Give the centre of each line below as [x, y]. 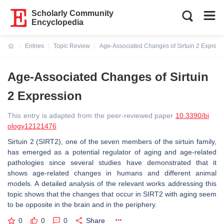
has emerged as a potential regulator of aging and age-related [112, 152]
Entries [34, 46]
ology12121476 [32, 126]
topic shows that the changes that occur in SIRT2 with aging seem [112, 194]
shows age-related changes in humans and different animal [112, 173]
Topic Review [72, 46]
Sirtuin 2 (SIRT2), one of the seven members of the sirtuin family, [112, 141]
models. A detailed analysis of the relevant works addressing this [112, 183]
